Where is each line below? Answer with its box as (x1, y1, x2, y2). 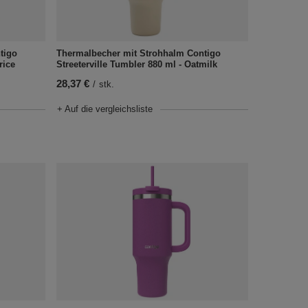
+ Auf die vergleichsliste (56, 103, 153, 114)
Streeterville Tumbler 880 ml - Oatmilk (56, 58, 217, 69)
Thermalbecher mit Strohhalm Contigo (56, 47, 221, 58)
